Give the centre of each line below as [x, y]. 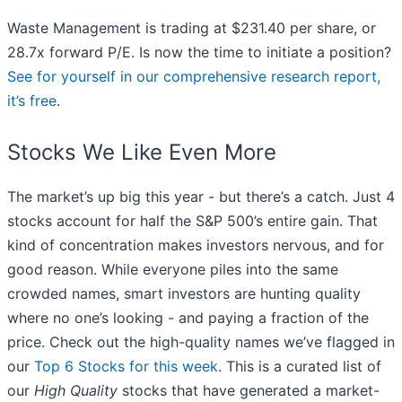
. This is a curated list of [300, 367]
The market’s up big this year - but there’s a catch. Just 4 [201, 197]
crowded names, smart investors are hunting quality [184, 294]
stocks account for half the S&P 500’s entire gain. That [192, 221]
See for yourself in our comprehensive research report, [194, 77]
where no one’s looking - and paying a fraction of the [188, 318]
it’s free [32, 101]
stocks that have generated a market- [249, 391]
